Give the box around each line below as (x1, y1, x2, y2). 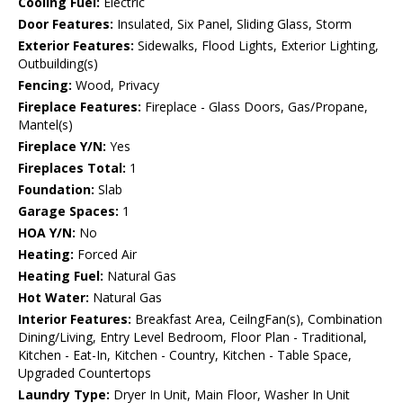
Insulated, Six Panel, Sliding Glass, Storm (113, 15, 352, 33)
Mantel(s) (18, 116, 73, 134)
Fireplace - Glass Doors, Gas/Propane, (141, 98, 368, 116)
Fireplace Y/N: (18, 138, 106, 156)
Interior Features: (18, 310, 131, 328)
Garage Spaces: (18, 202, 119, 220)
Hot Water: (18, 289, 89, 307)
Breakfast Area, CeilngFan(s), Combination (131, 310, 382, 328)
